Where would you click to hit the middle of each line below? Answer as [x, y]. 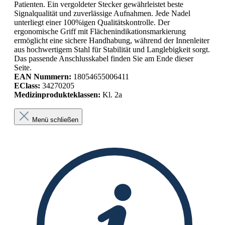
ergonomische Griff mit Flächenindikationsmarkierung [100, 31]
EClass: [27, 85]
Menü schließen [55, 120]
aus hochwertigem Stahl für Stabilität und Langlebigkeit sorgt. [112, 49]
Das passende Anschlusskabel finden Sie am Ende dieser [104, 58]
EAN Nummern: [43, 76]
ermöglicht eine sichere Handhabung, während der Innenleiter [112, 40]
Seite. [23, 67]
